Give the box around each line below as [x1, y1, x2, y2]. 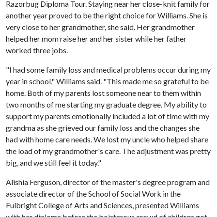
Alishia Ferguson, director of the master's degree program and [6, 177, 210, 186]
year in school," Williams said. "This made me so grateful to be [6, 76, 209, 86]
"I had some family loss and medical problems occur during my [6, 64, 211, 74]
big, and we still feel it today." [6, 157, 101, 167]
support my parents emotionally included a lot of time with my [6, 111, 209, 121]
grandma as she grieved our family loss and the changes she [6, 123, 200, 132]
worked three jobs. [6, 45, 68, 55]
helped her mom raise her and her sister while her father [6, 33, 186, 43]
